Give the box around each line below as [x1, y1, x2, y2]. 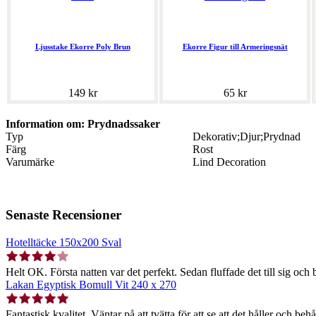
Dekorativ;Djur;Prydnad [193, 130, 300, 143]
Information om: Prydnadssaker [6, 118, 160, 130]
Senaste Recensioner [6, 207, 121, 222]
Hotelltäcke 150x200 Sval [6, 236, 121, 248]
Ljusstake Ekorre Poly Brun [35, 42, 130, 51]
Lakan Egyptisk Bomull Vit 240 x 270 [6, 278, 176, 291]
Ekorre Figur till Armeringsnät [182, 42, 288, 51]
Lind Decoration [193, 156, 266, 169]
